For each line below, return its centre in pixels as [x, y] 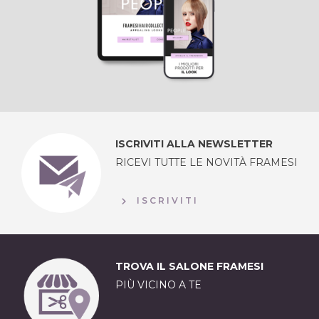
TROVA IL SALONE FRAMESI [189, 266]
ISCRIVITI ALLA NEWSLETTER [194, 144]
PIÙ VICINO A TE [158, 285]
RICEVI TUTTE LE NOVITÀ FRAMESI [206, 162]
